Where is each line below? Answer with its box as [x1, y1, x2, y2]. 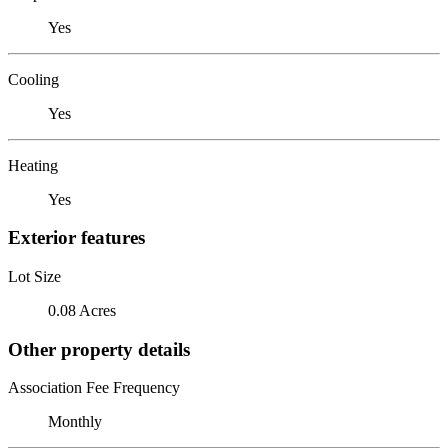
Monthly [48, 413, 102, 431]
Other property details [8, 338, 190, 360]
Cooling [8, 70, 59, 88]
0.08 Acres [48, 301, 116, 319]
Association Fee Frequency [8, 379, 180, 397]
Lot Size [8, 267, 61, 285]
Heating [8, 156, 58, 174]
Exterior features [8, 227, 145, 249]
